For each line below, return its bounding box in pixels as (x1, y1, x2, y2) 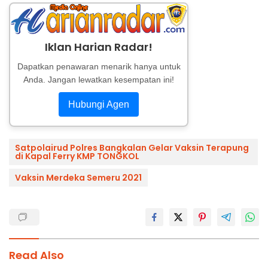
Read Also (9, 247, 64, 263)
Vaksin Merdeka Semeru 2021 (15, 171, 142, 184)
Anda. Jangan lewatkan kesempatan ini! (23, 74, 174, 84)
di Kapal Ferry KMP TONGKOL (15, 150, 139, 162)
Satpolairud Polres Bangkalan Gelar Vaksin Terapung (15, 141, 249, 154)
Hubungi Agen (68, 99, 129, 109)
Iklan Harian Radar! (45, 39, 153, 54)
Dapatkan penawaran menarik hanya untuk (17, 61, 181, 71)
